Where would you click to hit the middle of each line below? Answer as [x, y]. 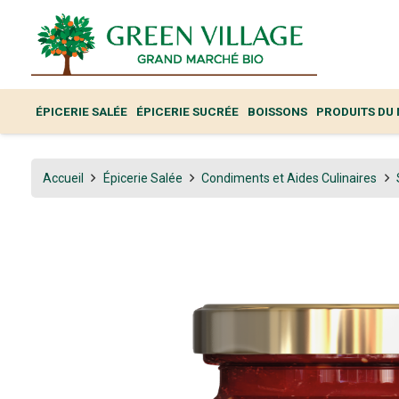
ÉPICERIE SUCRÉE [187, 111]
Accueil [63, 178]
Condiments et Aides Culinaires [289, 178]
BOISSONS [277, 111]
